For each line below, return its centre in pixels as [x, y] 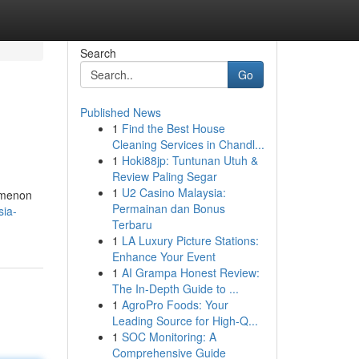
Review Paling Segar [164, 176]
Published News [120, 112]
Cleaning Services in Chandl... [188, 144]
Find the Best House [173, 128]
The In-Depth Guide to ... [175, 288]
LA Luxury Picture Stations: [190, 240]
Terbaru [132, 224]
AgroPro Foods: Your [175, 305]
